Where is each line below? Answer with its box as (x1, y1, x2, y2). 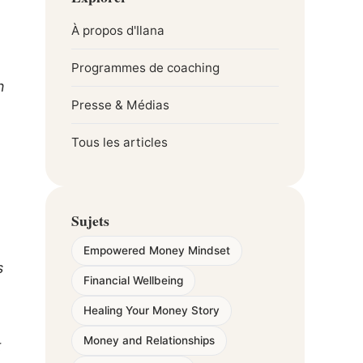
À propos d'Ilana (71, 23, 164, 38)
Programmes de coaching (71, 60, 220, 75)
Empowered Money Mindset (83, 244, 230, 257)
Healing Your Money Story (83, 304, 220, 317)
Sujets (71, 210, 109, 231)
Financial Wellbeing (83, 274, 183, 287)
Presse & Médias (71, 97, 169, 113)
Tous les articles (71, 135, 168, 150)
